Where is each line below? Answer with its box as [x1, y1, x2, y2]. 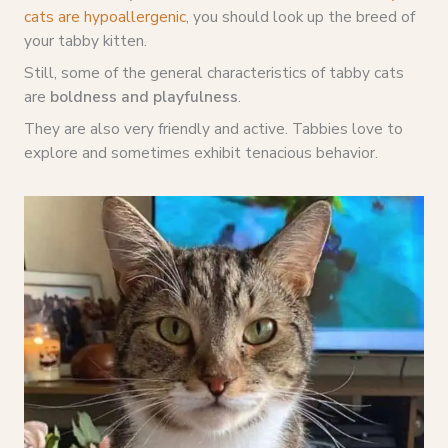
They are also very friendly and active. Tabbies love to [23, 117, 403, 139]
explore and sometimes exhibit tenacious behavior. [23, 141, 378, 163]
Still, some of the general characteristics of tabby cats [23, 61, 404, 83]
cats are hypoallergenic [23, 6, 186, 28]
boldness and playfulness [49, 85, 238, 107]
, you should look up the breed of [185, 6, 415, 28]
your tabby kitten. [23, 30, 151, 52]
